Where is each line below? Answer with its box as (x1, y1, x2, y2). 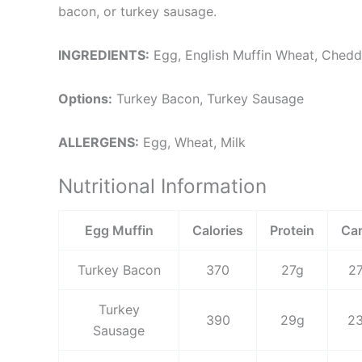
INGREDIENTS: (58, 47, 149, 64)
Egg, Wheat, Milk (139, 134, 246, 151)
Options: (58, 90, 112, 107)
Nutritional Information (58, 174, 267, 199)
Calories (192, 222, 243, 239)
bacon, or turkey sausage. (58, 3, 217, 20)
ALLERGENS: (58, 134, 139, 151)
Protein (270, 222, 314, 239)
